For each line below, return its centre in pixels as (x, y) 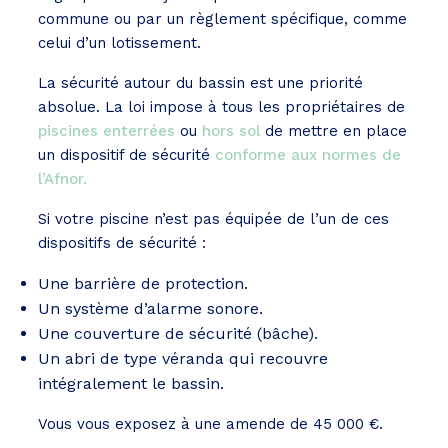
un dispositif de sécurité (126, 155)
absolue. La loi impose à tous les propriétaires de (221, 107)
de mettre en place (333, 131)
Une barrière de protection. (143, 284)
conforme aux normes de (308, 155)
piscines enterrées (106, 131)
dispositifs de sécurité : (124, 243)
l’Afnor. (62, 179)
